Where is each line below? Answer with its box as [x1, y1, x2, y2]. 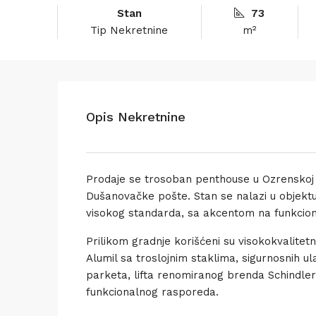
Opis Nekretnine [86, 109, 186, 124]
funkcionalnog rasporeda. [86, 285, 219, 298]
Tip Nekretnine [90, 23, 169, 37]
